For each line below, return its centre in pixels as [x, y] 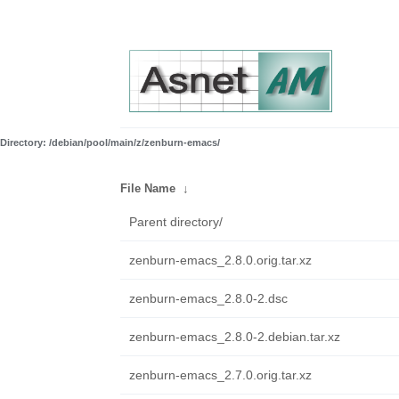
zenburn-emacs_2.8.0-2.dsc [208, 298]
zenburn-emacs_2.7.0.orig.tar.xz [220, 375]
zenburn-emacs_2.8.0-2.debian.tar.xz [234, 337]
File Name [147, 188]
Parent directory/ [175, 222]
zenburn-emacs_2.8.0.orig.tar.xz [220, 260]
